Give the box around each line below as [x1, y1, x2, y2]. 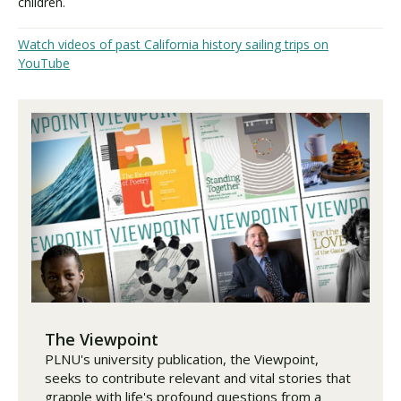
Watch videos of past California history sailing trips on [18, 35, 328, 53]
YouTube [18, 54, 70, 72]
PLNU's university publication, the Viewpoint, [45, 350, 319, 369]
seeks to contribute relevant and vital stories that [45, 369, 351, 388]
